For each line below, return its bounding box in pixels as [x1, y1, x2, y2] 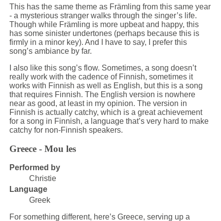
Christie [29, 174, 56, 183]
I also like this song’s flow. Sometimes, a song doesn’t [9, 63, 196, 72]
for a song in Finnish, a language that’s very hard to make [9, 116, 209, 125]
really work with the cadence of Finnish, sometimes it [9, 72, 193, 81]
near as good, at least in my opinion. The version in [9, 99, 187, 108]
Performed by [9, 163, 60, 172]
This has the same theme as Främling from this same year [9, 2, 211, 11]
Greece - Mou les [9, 144, 76, 154]
